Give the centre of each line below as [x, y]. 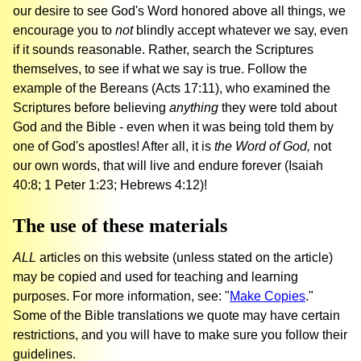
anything [194, 108]
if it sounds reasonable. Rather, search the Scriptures [163, 50]
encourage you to [64, 31]
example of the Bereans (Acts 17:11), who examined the [172, 89]
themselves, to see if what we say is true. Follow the [160, 69]
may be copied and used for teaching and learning [156, 277]
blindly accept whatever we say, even [241, 31]
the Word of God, [262, 147]
